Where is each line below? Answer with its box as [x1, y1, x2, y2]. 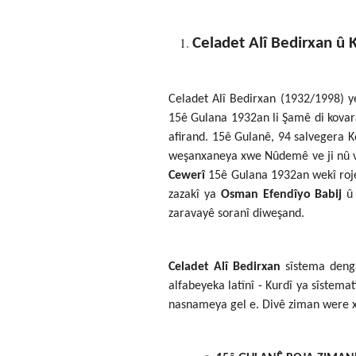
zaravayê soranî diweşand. [168, 207, 304, 220]
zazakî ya [168, 188, 221, 201]
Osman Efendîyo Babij [220, 188, 342, 201]
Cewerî [168, 168, 205, 182]
